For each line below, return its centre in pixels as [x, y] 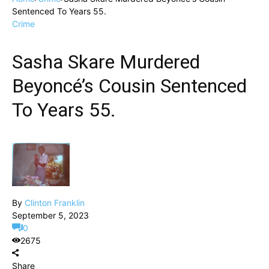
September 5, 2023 [50, 215]
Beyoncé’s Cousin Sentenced [129, 86]
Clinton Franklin [55, 203]
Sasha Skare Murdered [106, 62]
